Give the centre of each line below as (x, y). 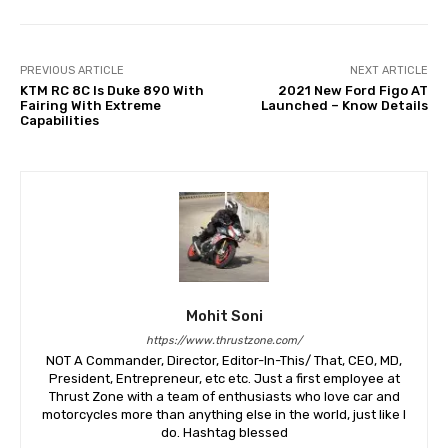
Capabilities (59, 121)
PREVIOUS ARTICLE (72, 71)
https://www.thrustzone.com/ (224, 341)
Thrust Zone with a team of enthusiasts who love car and (224, 397)
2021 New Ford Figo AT (352, 91)
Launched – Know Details (344, 106)
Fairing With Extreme (90, 106)
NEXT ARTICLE (388, 71)
